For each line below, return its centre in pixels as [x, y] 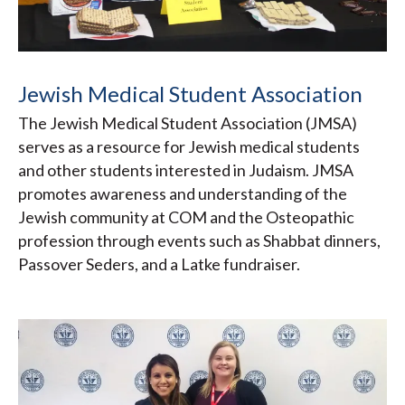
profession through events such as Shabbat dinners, [199, 240]
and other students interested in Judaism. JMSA [186, 170]
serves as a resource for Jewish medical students [189, 146]
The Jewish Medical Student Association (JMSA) [188, 122]
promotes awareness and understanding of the [183, 193]
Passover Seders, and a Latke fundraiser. [159, 264]
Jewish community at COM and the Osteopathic [186, 217]
